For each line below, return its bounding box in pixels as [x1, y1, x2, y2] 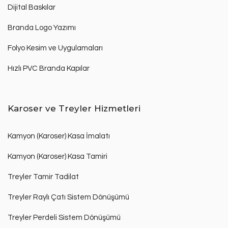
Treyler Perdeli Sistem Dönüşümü [8, 213, 121, 221]
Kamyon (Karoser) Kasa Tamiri [8, 152, 107, 160]
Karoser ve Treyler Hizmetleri [8, 103, 140, 113]
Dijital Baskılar [8, 3, 55, 11]
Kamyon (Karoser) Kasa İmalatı [8, 132, 110, 140]
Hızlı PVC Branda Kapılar [8, 64, 90, 72]
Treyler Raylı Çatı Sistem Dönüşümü [8, 193, 129, 201]
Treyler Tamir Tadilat [8, 173, 79, 181]
